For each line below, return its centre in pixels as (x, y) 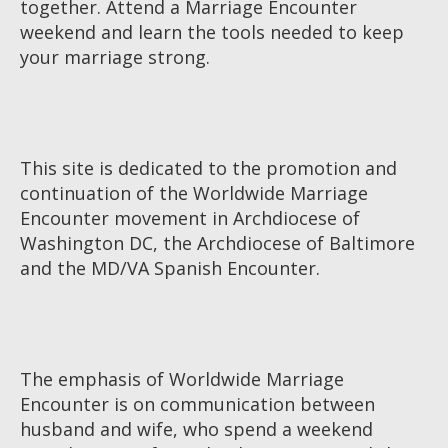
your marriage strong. (115, 56)
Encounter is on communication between (197, 403)
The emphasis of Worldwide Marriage (182, 378)
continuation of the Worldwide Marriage (194, 192)
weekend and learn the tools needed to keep (212, 31)
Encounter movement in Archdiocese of (190, 217)
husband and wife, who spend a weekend (196, 428)
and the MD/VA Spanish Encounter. (170, 267)
